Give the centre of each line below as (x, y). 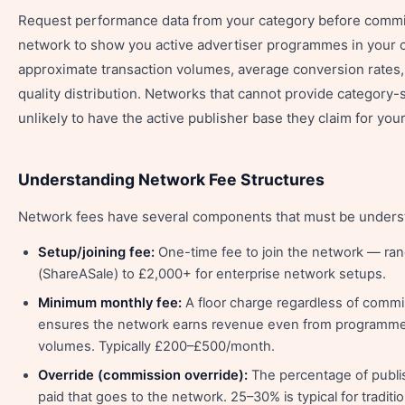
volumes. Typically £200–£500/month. (156, 346)
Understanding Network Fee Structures (171, 179)
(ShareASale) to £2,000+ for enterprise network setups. (212, 274)
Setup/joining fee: (96, 252)
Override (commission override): (143, 375)
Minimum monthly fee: (110, 303)
